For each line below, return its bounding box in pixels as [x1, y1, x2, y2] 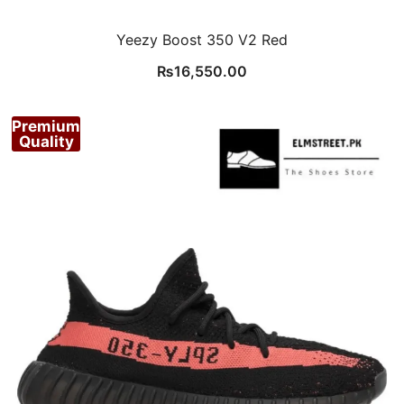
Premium [12, 116, 80, 135]
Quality [18, 132, 74, 151]
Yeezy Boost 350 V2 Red [116, 31, 288, 49]
